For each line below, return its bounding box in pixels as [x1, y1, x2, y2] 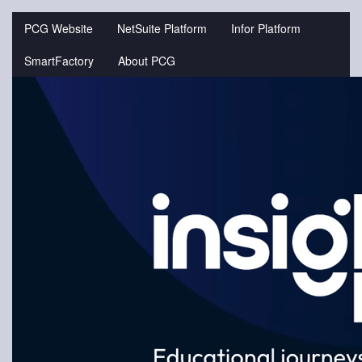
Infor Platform [231, 20, 301, 36]
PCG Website [24, 20, 93, 36]
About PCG [118, 53, 175, 69]
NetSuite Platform [117, 20, 207, 36]
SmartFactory [24, 53, 94, 69]
